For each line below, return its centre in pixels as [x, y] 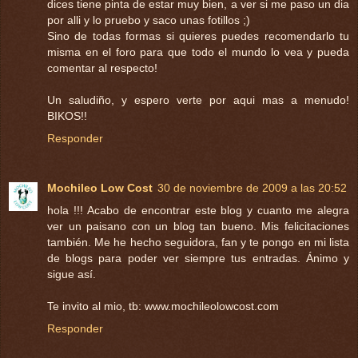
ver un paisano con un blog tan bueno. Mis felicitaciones [198, 226]
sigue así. [72, 274]
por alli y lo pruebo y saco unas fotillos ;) [149, 20]
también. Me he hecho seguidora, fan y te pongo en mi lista [198, 242]
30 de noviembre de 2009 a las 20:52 [252, 187]
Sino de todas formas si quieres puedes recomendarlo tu [198, 36]
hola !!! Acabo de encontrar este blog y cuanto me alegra [198, 210]
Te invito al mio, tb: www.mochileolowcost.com [163, 306]
